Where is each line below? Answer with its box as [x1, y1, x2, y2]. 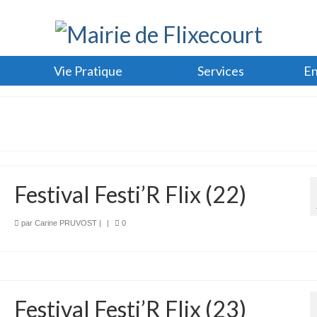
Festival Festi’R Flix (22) [13, 180, 246, 208]
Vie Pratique [53, 62, 122, 79]
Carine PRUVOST [34, 218, 97, 227]
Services [197, 62, 245, 79]
